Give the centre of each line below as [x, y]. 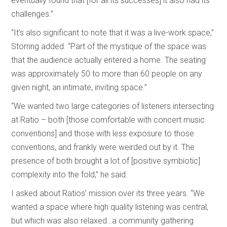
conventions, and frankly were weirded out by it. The [103, 147]
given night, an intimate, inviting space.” [79, 87]
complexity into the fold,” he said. [70, 174]
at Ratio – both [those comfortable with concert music [108, 120]
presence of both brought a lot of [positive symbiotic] [106, 161]
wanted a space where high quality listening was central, [110, 207]
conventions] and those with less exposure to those [103, 133]
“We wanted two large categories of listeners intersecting [113, 106]
